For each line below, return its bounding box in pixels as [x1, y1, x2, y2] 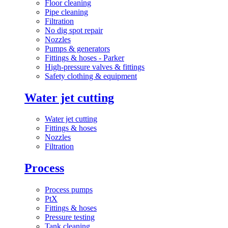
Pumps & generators [45, 44, 110, 53]
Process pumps [45, 185, 93, 194]
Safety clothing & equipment [45, 71, 137, 80]
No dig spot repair [45, 25, 103, 35]
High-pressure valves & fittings [45, 62, 145, 71]
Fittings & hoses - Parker [45, 53, 124, 62]
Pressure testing [45, 213, 95, 222]
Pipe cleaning [45, 7, 88, 16]
